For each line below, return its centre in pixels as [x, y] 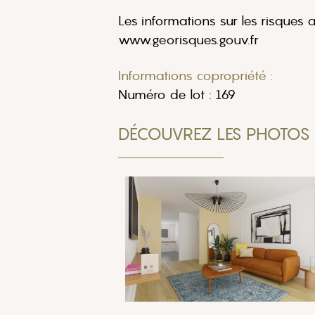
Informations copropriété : [195, 76]
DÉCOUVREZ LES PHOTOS [214, 134]
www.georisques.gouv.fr [188, 40]
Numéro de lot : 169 [177, 95]
